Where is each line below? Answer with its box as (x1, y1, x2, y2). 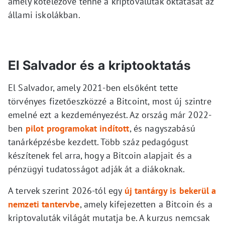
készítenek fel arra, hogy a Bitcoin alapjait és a (8, 150, 192, 162)
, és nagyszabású (129, 123, 195, 135)
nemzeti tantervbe (8, 198, 80, 210)
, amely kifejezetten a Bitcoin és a (79, 198, 212, 210)
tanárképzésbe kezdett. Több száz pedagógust (8, 136, 189, 148)
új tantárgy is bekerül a (124, 185, 216, 197)
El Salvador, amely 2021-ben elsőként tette (8, 82, 178, 94)
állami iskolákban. (8, 9, 80, 21)
